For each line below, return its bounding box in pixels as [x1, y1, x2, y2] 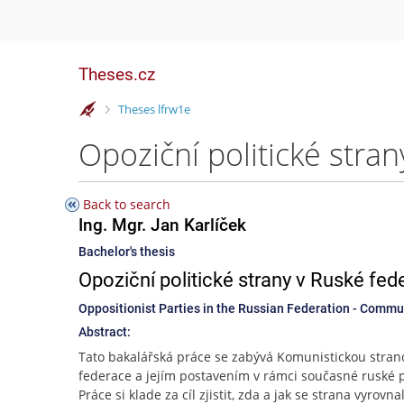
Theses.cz [78, 64, 155, 85]
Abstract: [78, 325, 131, 339]
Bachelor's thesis [78, 244, 175, 259]
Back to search [83, 196, 170, 213]
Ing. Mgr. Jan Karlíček [78, 215, 246, 235]
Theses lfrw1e [117, 100, 190, 117]
